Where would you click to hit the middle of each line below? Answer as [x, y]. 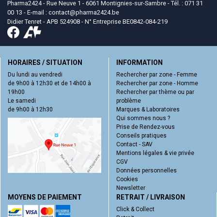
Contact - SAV [134, 144]
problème [129, 101]
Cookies [127, 179]
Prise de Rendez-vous [146, 127]
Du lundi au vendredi [35, 75]
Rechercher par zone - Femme [157, 75]
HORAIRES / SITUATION [45, 62]
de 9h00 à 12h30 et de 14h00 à [49, 83]
